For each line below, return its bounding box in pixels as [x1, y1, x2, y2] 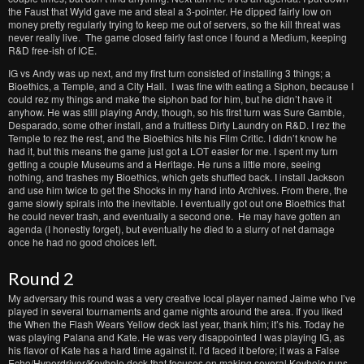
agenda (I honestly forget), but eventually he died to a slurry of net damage [8, 222, 335, 236]
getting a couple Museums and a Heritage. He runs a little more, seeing [8, 157, 321, 171]
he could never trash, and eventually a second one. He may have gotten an [8, 209, 340, 223]
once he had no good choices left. [8, 235, 157, 249]
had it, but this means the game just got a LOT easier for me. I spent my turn [8, 144, 338, 158]
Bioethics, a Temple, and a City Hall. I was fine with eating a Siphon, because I [8, 79, 353, 93]
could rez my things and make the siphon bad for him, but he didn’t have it [8, 92, 331, 106]
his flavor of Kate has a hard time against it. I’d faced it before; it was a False [8, 343, 340, 357]
